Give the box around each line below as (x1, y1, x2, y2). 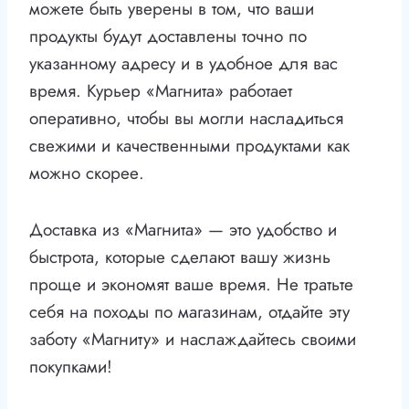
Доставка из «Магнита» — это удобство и (29, 217, 337, 243)
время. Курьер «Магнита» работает (29, 79, 292, 104)
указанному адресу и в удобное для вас (29, 51, 338, 77)
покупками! (29, 354, 112, 380)
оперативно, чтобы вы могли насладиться (29, 106, 343, 131)
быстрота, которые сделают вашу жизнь (29, 245, 330, 270)
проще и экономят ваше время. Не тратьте (29, 272, 353, 298)
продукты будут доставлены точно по (29, 24, 307, 49)
